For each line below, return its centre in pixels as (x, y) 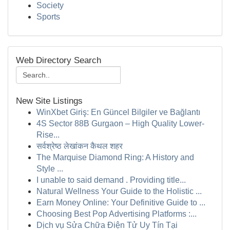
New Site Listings (49, 101)
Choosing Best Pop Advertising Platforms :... (117, 214)
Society (50, 5)
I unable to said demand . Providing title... (111, 180)
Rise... (48, 135)
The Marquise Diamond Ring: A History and (115, 157)
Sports (48, 17)
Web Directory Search (59, 60)
